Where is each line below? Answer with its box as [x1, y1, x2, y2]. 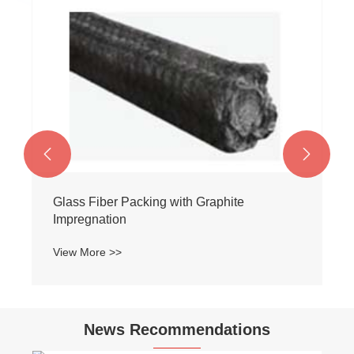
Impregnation [53, 213, 126, 227]
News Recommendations [84, 320, 270, 338]
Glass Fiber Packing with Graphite [53, 195, 244, 209]
